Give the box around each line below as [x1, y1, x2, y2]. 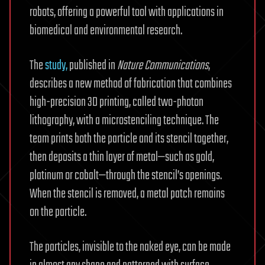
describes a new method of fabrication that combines [30, 74, 232, 95]
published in [67, 56, 117, 76]
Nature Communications [117, 56, 208, 76]
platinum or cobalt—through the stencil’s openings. [30, 166, 222, 186]
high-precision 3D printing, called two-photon [30, 92, 203, 113]
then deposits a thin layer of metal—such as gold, [30, 147, 214, 168]
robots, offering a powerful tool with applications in [30, 2, 224, 23]
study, [45, 56, 67, 76]
